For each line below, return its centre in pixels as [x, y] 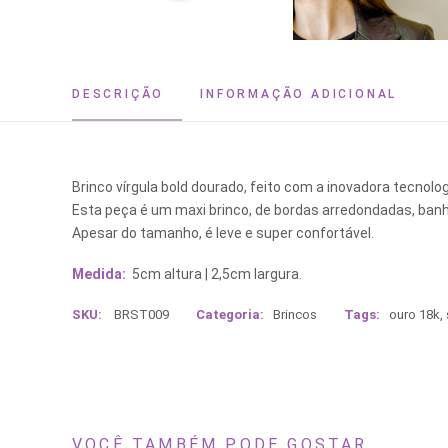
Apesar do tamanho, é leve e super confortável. [223, 233]
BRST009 [141, 314]
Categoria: [230, 314]
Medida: [99, 274]
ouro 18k [414, 314]
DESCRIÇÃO [118, 94]
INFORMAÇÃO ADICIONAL [299, 94]
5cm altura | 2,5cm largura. [214, 274]
